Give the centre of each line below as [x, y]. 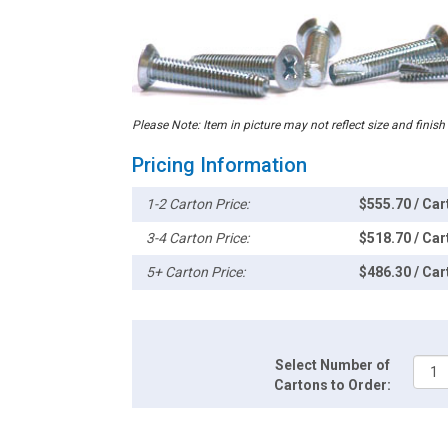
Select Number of [333, 365]
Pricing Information [219, 165]
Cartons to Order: [333, 385]
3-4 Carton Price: [198, 238]
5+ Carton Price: [196, 272]
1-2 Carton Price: [198, 204]
